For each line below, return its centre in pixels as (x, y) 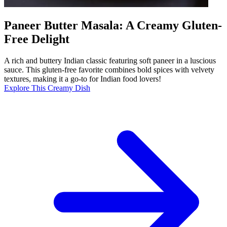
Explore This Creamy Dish (47, 88)
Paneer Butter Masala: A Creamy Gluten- (113, 26)
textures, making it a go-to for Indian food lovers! (83, 79)
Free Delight (37, 39)
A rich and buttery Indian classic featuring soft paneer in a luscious (110, 61)
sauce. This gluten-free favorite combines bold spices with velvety (109, 70)
